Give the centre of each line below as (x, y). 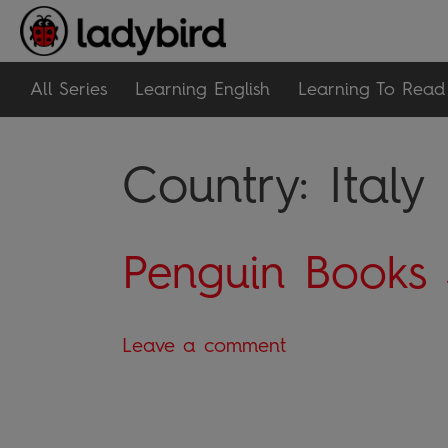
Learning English (202, 89)
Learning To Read (371, 89)
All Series (68, 89)
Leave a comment (204, 345)
